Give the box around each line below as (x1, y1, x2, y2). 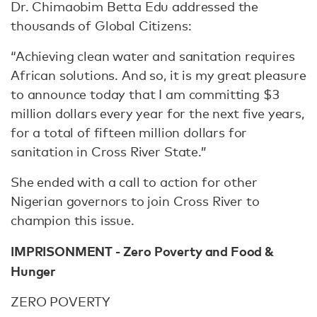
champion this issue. (11, 212, 134, 228)
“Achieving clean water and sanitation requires (11, 48, 295, 64)
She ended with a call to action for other (11, 174, 258, 190)
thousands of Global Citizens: (11, 18, 192, 33)
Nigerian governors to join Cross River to (11, 193, 260, 209)
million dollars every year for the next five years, (11, 105, 304, 121)
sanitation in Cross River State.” (11, 144, 207, 159)
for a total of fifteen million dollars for (11, 125, 248, 140)
